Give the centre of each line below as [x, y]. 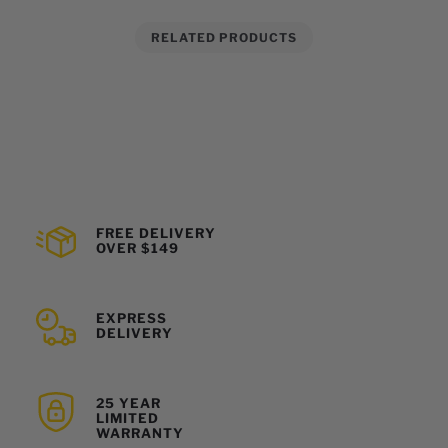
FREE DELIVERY [156, 233]
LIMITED [127, 418]
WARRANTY [140, 433]
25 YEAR [128, 403]
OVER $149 [137, 248]
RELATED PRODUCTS [224, 38]
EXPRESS [131, 318]
